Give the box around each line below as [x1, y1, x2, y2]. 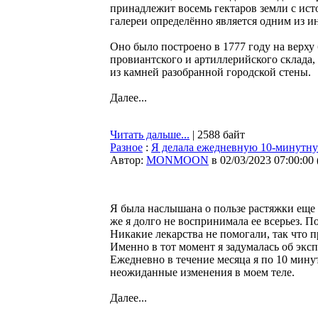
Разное [110, 141, 143, 153]
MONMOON [146, 154, 209, 166]
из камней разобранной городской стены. [110, 66, 311, 78]
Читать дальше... [110, 128, 190, 141]
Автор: [110, 154, 146, 166]
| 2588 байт [190, 128, 245, 141]
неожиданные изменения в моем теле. [110, 266, 295, 278]
